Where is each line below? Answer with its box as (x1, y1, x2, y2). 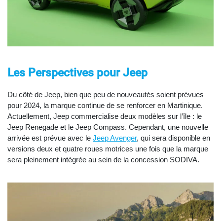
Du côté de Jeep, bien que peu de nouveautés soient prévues (7, 90, 204, 99)
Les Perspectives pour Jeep (7, 66, 147, 80)
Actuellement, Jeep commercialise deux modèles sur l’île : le (7, 112, 202, 121)
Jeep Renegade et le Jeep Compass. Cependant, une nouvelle (7, 123, 208, 132)
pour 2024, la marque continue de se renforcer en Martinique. (7, 101, 203, 110)
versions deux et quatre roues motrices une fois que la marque (7, 145, 208, 153)
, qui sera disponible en (137, 134, 210, 143)
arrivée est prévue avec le (7, 134, 93, 143)
